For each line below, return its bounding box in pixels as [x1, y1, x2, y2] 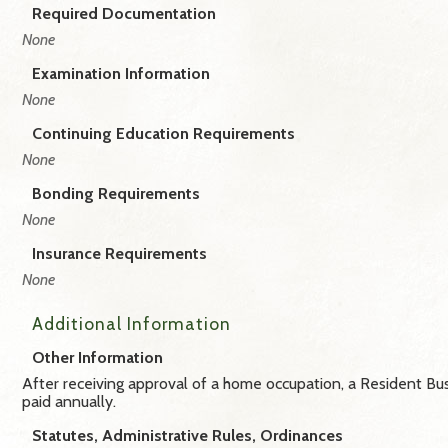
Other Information [32, 347, 163, 367]
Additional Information [32, 312, 231, 334]
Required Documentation [32, 3, 216, 23]
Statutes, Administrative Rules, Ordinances [32, 425, 343, 445]
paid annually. [22, 391, 116, 411]
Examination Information [32, 63, 210, 83]
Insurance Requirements [32, 243, 207, 263]
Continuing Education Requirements [32, 123, 295, 143]
